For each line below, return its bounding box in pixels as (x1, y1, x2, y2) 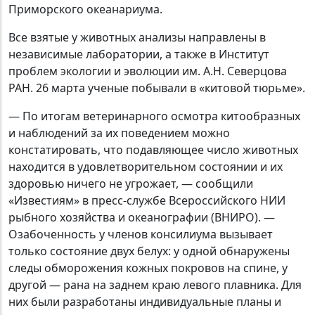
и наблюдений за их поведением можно (8, 125, 230, 141)
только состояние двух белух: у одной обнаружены (8, 243, 290, 259)
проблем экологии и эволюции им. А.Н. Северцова (8, 63, 287, 79)
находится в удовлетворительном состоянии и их (8, 159, 283, 175)
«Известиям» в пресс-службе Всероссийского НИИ (8, 193, 285, 209)
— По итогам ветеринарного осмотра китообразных (8, 108, 300, 124)
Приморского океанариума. (8, 1, 162, 18)
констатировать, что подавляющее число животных (8, 142, 298, 158)
